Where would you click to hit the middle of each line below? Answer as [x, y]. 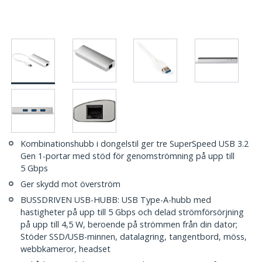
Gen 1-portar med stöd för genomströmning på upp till [127, 156]
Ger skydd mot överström [70, 184]
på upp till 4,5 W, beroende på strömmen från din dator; [129, 225]
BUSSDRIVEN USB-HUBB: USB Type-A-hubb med [116, 200]
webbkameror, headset [65, 249]
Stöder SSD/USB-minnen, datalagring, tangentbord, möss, [134, 237]
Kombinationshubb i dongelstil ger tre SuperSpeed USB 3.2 [135, 144]
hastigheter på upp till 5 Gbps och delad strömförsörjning [132, 212]
